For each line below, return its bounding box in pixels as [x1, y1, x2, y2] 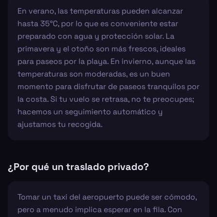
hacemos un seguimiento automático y [17, 107, 163, 117]
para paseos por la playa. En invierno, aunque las [17, 56, 195, 66]
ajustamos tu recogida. [17, 119, 103, 129]
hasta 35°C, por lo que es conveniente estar [17, 18, 178, 29]
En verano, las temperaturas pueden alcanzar [17, 6, 183, 16]
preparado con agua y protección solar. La [17, 31, 174, 41]
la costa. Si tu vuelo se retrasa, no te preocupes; [17, 94, 194, 104]
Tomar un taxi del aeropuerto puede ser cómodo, [17, 192, 197, 202]
